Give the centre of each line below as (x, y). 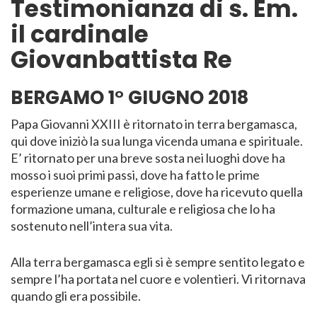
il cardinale (80, 35)
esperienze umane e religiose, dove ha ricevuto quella (157, 192)
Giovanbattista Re (121, 60)
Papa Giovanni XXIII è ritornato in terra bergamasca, (154, 124)
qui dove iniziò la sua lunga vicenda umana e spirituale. (157, 141)
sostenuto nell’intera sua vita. (92, 226)
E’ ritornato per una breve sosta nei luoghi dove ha (148, 158)
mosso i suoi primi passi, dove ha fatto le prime (135, 175)
